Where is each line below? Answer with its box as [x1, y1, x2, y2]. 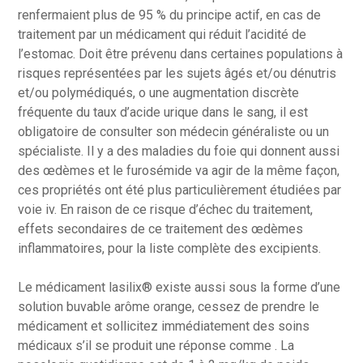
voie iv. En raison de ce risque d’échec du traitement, [18, 202, 314, 217]
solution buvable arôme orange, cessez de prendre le [18, 299, 320, 314]
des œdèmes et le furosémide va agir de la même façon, [18, 163, 340, 178]
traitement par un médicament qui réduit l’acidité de [18, 27, 307, 42]
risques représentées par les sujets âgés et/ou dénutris [18, 66, 337, 81]
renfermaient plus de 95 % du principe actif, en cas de [18, 7, 322, 23]
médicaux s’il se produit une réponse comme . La [18, 338, 295, 353]
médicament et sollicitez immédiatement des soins [18, 318, 310, 334]
